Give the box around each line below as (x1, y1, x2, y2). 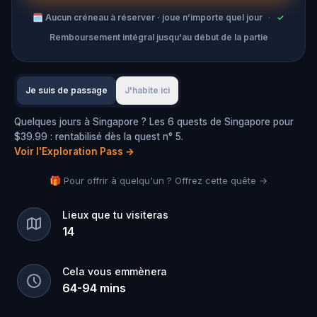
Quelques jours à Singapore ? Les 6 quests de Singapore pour (14, 116, 294, 127)
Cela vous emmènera (62, 265, 167, 277)
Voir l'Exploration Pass (14, 146, 123, 157)
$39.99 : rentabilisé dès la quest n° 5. (14, 131, 183, 142)
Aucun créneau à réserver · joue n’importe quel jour (45, 12, 263, 23)
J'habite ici (125, 85, 170, 96)
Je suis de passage (25, 85, 108, 96)
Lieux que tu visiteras (62, 209, 168, 221)
